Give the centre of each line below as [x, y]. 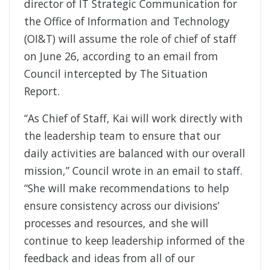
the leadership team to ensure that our [122, 136]
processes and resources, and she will [116, 223]
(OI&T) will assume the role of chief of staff [130, 39]
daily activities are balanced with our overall [135, 153]
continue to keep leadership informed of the [134, 241]
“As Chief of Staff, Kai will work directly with [133, 118]
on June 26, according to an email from [121, 56]
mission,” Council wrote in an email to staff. [133, 171]
